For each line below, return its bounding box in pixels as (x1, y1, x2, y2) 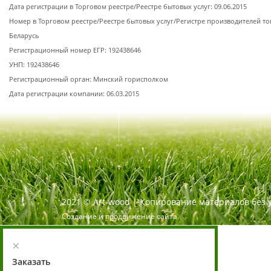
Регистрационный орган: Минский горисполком (9, 75, 168, 83)
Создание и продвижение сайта (62, 211, 177, 221)
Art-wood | (93, 196, 140, 207)
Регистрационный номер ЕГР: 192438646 (9, 46, 141, 54)
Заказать (12, 256, 50, 267)
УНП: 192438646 (9, 60, 59, 69)
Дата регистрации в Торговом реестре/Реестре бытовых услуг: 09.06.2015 (9, 2, 247, 11)
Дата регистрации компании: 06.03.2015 (9, 90, 139, 98)
